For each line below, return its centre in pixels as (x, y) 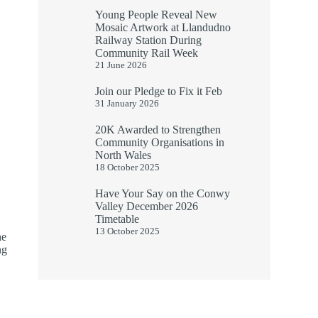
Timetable (117, 219)
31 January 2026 (127, 104)
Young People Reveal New (157, 15)
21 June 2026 (121, 65)
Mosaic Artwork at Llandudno (163, 28)
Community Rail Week (147, 53)
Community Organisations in (160, 143)
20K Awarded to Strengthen (158, 130)
